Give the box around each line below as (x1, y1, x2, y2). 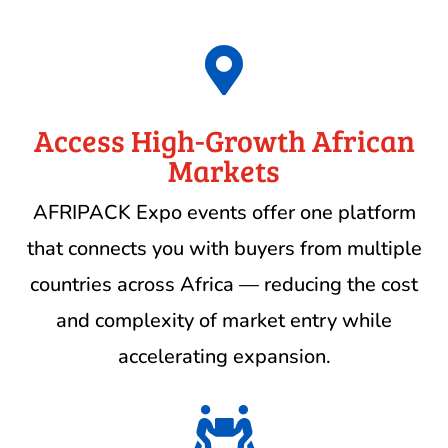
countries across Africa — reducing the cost (30, 271, 418, 299)
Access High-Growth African (33, 120, 415, 161)
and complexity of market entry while (56, 307, 392, 335)
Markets (168, 150, 280, 191)
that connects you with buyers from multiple (26, 235, 422, 263)
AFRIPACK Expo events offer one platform (32, 199, 416, 227)
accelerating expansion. (117, 343, 331, 371)
